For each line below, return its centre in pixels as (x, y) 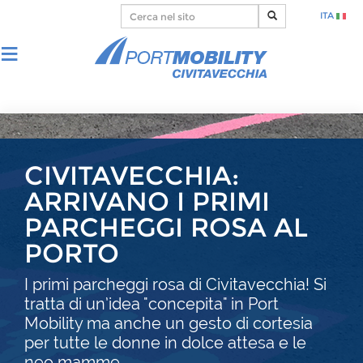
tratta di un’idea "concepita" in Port (152, 304)
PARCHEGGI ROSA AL (166, 227)
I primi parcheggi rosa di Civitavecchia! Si (175, 284)
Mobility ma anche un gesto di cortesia (169, 323)
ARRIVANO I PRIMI (147, 201)
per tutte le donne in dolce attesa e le (165, 343)
